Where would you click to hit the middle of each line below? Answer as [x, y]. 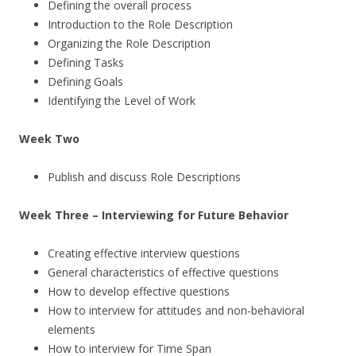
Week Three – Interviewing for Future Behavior [154, 215]
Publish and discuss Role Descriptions [144, 177]
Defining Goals [85, 81]
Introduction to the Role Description [140, 24]
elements [72, 329]
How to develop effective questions [139, 291]
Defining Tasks [86, 62]
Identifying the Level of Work [122, 101]
